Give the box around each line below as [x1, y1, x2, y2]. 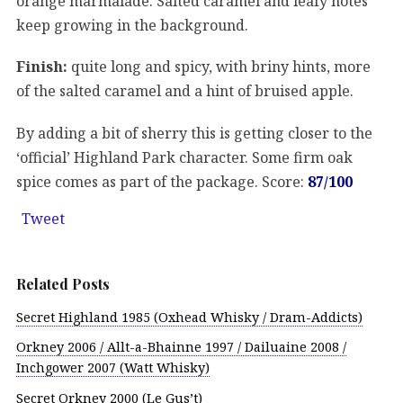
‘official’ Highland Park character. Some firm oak [16, 147, 353, 167]
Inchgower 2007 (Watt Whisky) [16, 359, 210, 377]
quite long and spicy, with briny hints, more [67, 57, 371, 77]
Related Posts [16, 273, 110, 293]
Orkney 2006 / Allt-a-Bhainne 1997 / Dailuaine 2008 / [16, 338, 346, 356]
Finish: [16, 57, 67, 77]
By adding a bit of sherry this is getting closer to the [16, 122, 372, 143]
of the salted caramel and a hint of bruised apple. [16, 81, 354, 102]
